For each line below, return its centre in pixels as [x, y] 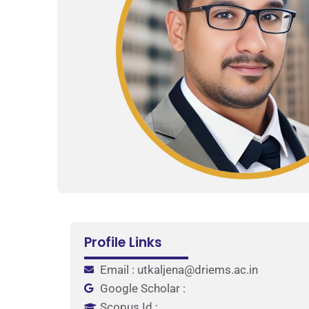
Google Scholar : [142, 288]
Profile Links [123, 242]
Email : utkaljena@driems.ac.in [179, 269]
